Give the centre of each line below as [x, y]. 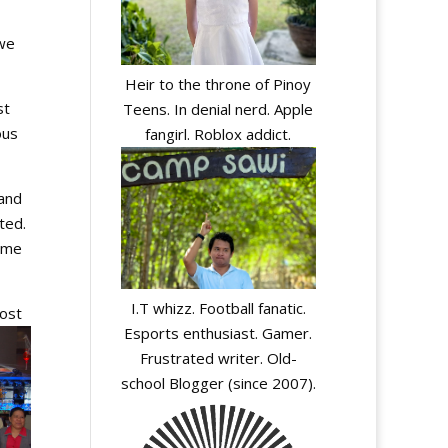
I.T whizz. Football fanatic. [218, 307]
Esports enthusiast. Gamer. [218, 332]
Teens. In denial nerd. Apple [218, 109]
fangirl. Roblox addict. [218, 134]
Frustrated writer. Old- [218, 357]
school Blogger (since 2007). [218, 382]
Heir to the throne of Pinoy [218, 84]
